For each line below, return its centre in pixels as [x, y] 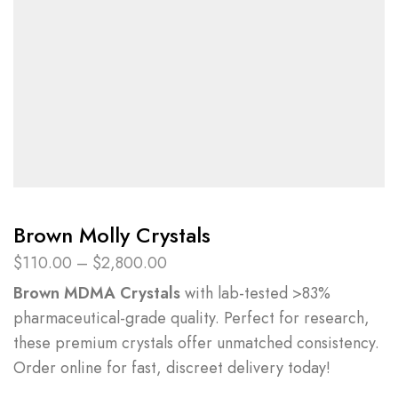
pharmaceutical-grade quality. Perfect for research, [191, 318]
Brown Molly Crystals [112, 235]
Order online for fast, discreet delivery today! [172, 368]
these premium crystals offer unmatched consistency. [196, 343]
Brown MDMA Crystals [97, 294]
